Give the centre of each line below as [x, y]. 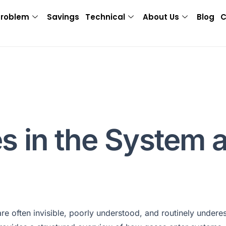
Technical [105, 17]
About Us [161, 17]
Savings [63, 17]
